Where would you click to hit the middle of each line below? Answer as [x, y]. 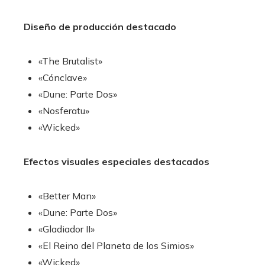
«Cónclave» [63, 77]
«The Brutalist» [70, 61]
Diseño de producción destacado [100, 26]
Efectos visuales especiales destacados [117, 161]
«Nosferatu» [64, 110]
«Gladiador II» [67, 229]
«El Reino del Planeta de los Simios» [116, 245]
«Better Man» [67, 195]
